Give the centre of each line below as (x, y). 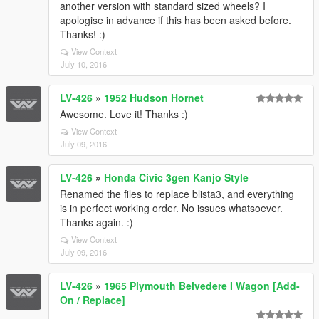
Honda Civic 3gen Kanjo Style (176, 177)
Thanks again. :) (96, 222)
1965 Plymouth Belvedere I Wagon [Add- (202, 286)
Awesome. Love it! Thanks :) (124, 114)
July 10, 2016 (84, 64)
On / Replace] (93, 300)
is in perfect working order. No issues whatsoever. (171, 208)
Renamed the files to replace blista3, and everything (177, 194)
